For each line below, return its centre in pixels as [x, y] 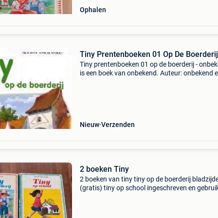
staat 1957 [96, 197]
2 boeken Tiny [104, 169]
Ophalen [93, 10]
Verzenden [118, 125]
